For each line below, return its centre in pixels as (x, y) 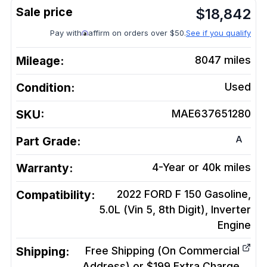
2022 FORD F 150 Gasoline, (184, 194)
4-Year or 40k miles (201, 167)
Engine (234, 225)
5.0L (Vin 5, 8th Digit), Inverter (175, 209)
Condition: (45, 88)
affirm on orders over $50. (137, 33)
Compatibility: (55, 195)
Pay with (66, 33)
